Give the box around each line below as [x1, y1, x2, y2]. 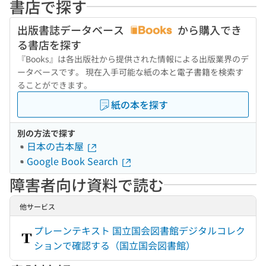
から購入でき [175, 22, 242, 37]
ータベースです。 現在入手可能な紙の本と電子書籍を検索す [17, 66, 243, 78]
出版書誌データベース [17, 22, 126, 37]
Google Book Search [27, 154, 121, 168]
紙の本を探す [111, 97, 168, 112]
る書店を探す [17, 37, 81, 52]
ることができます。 [17, 79, 92, 91]
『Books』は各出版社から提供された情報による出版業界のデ [17, 53, 249, 65]
